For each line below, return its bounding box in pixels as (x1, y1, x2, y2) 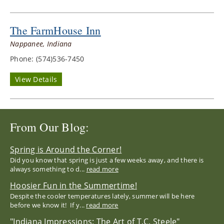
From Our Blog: (10, 119, 89, 135)
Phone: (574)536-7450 (10, 54, 84, 63)
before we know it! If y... (10, 200, 86, 209)
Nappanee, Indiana (10, 39, 72, 48)
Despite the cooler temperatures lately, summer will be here (10, 191, 195, 200)
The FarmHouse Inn (10, 23, 101, 37)
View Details (15, 74, 57, 84)
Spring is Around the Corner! (10, 144, 122, 155)
